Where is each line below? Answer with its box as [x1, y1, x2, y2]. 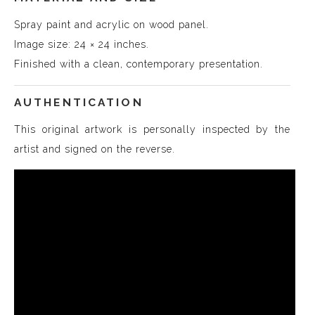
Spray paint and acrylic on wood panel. [14, 18, 209, 30]
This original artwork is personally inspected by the [14, 124, 290, 136]
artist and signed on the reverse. [14, 143, 175, 155]
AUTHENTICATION [14, 96, 143, 110]
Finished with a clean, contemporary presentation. [14, 58, 263, 70]
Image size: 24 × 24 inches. [14, 38, 149, 50]
